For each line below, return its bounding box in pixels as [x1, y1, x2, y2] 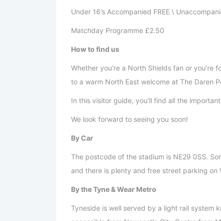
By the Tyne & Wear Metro [71, 185, 156, 194]
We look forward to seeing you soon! [71, 115, 188, 124]
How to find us [71, 45, 119, 54]
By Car [71, 134, 93, 143]
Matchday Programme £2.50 [71, 26, 164, 35]
